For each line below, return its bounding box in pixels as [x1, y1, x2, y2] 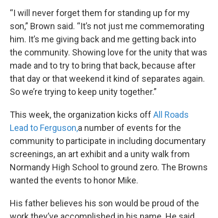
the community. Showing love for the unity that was [10, 47, 207, 58]
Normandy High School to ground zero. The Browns [10, 162, 208, 173]
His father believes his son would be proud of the [10, 198, 199, 209]
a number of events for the [78, 123, 181, 133]
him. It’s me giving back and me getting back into [10, 34, 196, 45]
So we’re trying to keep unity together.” [10, 87, 157, 97]
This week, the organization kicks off [10, 109, 153, 120]
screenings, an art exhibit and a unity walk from [10, 149, 190, 160]
